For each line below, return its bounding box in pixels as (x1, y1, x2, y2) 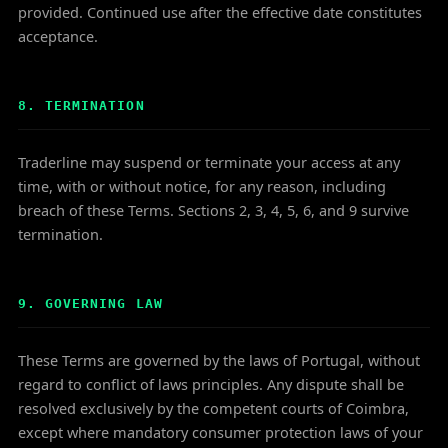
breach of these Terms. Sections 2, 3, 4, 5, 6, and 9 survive (18, 200, 409, 220)
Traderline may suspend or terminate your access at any (18, 152, 400, 172)
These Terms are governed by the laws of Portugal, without (18, 350, 420, 370)
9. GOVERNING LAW (18, 296, 163, 311)
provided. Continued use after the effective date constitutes (18, 2, 422, 22)
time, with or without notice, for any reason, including (18, 176, 386, 196)
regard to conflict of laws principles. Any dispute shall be (18, 374, 404, 394)
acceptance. (18, 26, 98, 46)
